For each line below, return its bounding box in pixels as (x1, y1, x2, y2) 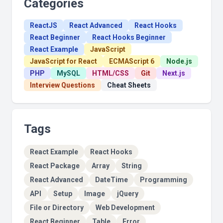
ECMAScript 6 (109, 57, 154, 66)
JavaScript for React (30, 57, 97, 66)
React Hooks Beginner (92, 33, 166, 42)
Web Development (96, 204, 155, 212)
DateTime (95, 176, 128, 184)
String (121, 162, 142, 170)
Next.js (162, 69, 185, 78)
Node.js (166, 57, 192, 66)
